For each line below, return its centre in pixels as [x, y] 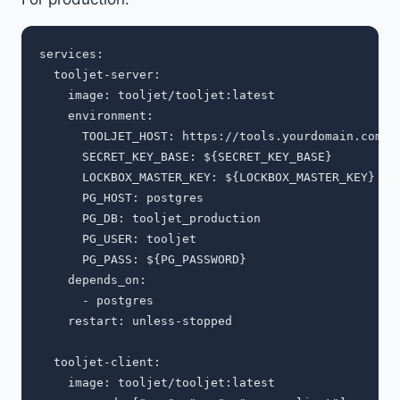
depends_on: [93, 280]
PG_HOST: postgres [121, 198]
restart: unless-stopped [136, 321]
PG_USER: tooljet [118, 239]
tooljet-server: [100, 75]
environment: [96, 116]
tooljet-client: [100, 362]
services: [71, 54]
